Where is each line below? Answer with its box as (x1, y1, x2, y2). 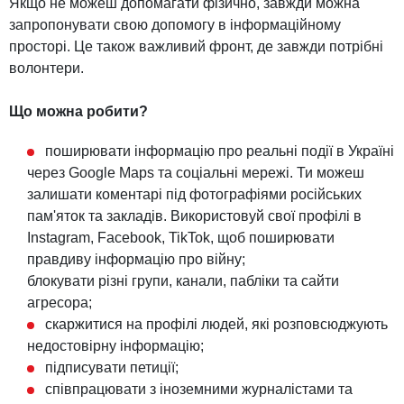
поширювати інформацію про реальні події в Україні (45, 142, 394, 159)
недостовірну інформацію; (27, 337, 204, 353)
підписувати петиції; (45, 359, 179, 375)
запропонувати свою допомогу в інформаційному (9, 16, 341, 32)
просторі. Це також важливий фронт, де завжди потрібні (9, 38, 383, 54)
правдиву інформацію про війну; (27, 251, 245, 267)
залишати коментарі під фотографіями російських (27, 186, 362, 202)
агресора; (27, 294, 92, 310)
